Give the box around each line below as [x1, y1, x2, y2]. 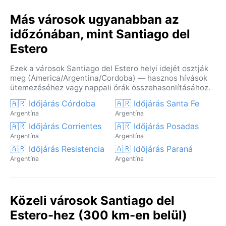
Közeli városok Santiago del [10, 193, 175, 208]
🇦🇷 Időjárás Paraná [115, 143, 193, 154]
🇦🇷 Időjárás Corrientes [10, 121, 101, 131]
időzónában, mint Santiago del [10, 26, 190, 41]
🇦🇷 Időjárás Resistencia [10, 143, 104, 154]
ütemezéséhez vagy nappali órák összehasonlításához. [10, 82, 210, 92]
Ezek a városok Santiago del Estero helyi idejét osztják [10, 63, 208, 73]
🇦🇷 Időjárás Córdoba [10, 98, 95, 108]
